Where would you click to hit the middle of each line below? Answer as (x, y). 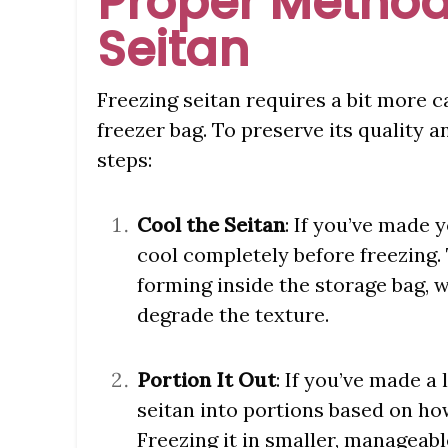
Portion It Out (206, 380)
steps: (124, 160)
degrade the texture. (233, 315)
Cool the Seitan (211, 225)
